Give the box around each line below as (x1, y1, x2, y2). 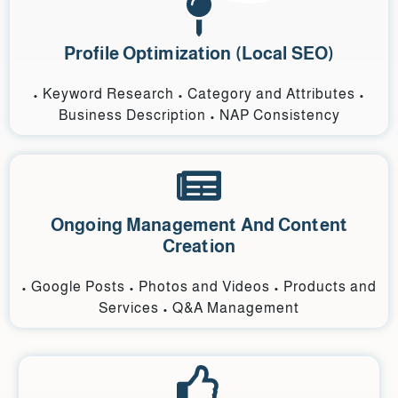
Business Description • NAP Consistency (58, 107, 340, 123)
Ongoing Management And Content (51, 215, 347, 235)
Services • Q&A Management (99, 300, 299, 316)
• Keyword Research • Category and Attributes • (33, 86, 365, 102)
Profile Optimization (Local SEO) (63, 44, 335, 64)
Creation (162, 236, 236, 257)
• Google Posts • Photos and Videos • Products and (21, 279, 377, 295)
